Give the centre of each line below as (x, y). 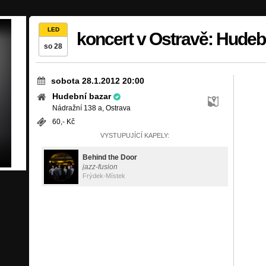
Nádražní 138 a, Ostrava (91, 108)
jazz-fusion (100, 167)
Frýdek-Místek (104, 176)
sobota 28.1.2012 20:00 (98, 81)
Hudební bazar (81, 96)
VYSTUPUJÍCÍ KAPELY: (135, 135)
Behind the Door (110, 157)
